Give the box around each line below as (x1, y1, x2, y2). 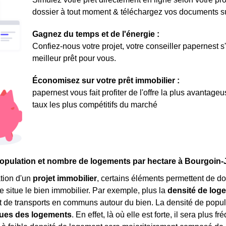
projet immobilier (33, 174, 97, 183)
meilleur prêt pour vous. (32, 54, 116, 63)
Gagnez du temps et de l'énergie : (32, 30, 159, 38)
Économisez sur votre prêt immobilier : (32, 76, 180, 85)
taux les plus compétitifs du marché (32, 100, 157, 109)
